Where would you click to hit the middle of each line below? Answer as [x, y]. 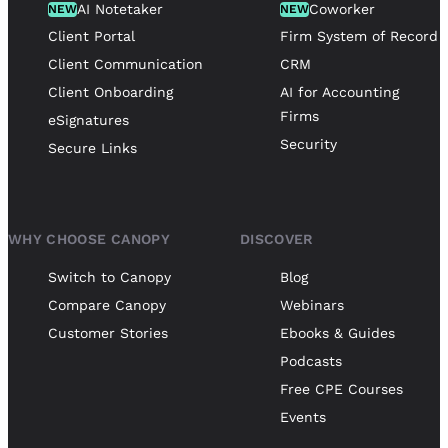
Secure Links [92, 147]
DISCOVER [277, 238]
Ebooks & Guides [337, 332]
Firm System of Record [359, 35]
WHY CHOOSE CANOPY [89, 238]
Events [303, 416]
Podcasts [311, 360]
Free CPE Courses [341, 388]
